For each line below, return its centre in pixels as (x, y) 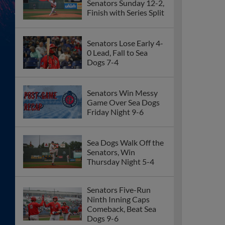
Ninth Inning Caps (118, 199)
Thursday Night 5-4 (121, 161)
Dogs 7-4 (103, 62)
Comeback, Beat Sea (122, 209)
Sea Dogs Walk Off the (125, 142)
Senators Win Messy (122, 92)
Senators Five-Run (119, 190)
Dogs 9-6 (103, 218)
